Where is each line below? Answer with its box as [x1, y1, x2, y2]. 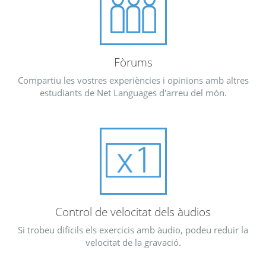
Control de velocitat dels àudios [55, 204, 211, 220]
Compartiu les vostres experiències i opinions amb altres [17, 74, 249, 87]
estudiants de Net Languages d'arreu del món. [39, 87, 227, 99]
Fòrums [113, 54, 153, 70]
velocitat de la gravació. [85, 236, 181, 249]
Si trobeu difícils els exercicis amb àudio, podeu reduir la [18, 224, 248, 236]
